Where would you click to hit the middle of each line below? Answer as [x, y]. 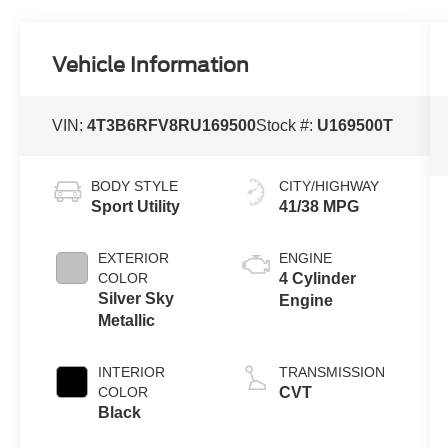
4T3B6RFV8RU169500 [172, 125]
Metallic [127, 320]
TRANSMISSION [331, 371]
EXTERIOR [134, 257]
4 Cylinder [317, 278]
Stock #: [287, 125]
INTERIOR [132, 371]
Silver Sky [136, 298]
